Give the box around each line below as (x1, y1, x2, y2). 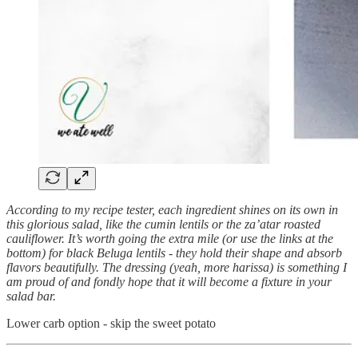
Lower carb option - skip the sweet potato (6, 316, 216, 330)
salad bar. (6, 288, 56, 303)
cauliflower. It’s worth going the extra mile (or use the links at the (6, 231, 333, 245)
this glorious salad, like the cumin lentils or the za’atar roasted (6, 217, 320, 231)
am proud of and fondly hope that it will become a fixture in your (6, 274, 332, 288)
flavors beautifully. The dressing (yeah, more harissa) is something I (6, 260, 347, 274)
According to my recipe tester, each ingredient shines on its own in (6, 202, 338, 217)
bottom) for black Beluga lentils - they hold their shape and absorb (6, 245, 342, 260)
